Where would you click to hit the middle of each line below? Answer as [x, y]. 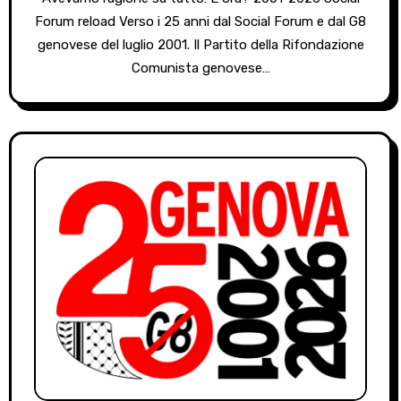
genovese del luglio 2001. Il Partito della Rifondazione [200, 45]
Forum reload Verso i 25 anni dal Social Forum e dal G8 [200, 22]
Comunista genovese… [200, 68]
